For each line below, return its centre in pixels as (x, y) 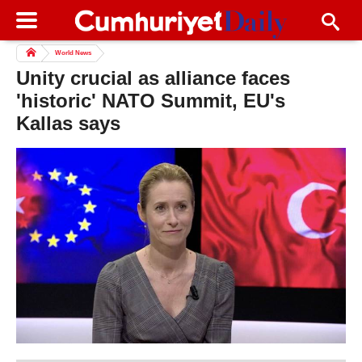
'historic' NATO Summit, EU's (151, 101)
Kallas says (68, 124)
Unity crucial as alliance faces (153, 78)
